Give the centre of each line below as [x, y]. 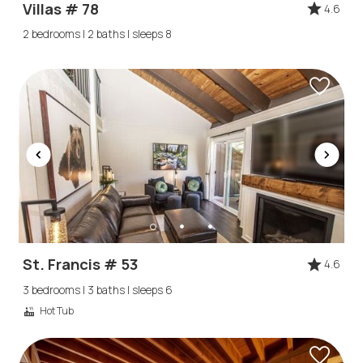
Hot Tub [57, 310]
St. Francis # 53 [81, 265]
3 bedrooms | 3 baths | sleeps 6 [98, 290]
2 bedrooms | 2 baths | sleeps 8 [98, 34]
